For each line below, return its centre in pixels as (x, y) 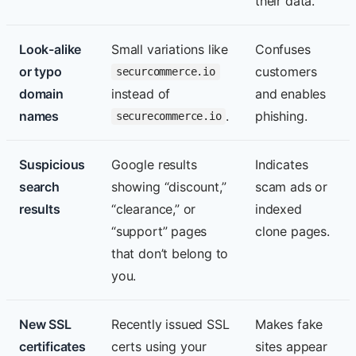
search (39, 186)
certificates (52, 346)
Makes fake (289, 324)
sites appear (291, 346)
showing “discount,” (169, 186)
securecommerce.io (168, 116)
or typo (41, 71)
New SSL (45, 324)
